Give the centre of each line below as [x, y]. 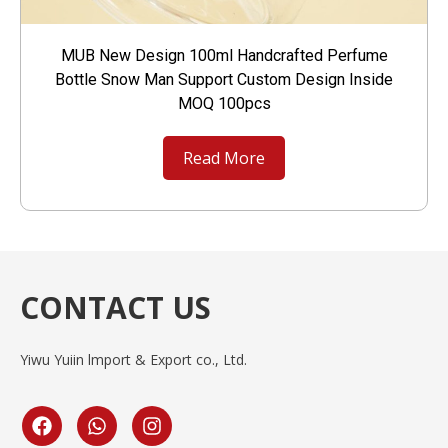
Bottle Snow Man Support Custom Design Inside [224, 79]
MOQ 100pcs [224, 103]
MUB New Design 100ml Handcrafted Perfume [224, 55]
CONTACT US [115, 307]
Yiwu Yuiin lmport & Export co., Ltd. [133, 359]
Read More [224, 157]
